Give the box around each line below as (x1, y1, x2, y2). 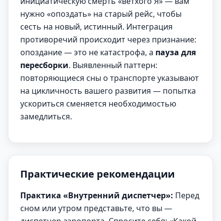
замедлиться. (20, 111, 72, 122)
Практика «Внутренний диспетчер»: (20, 190, 173, 201)
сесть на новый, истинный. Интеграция (20, 21, 173, 32)
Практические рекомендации (20, 167, 175, 181)
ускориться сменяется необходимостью (20, 98, 176, 109)
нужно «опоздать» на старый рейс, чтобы (20, 8, 182, 19)
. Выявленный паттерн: (69, 60, 157, 71)
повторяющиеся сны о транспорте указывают (20, 73, 199, 83)
